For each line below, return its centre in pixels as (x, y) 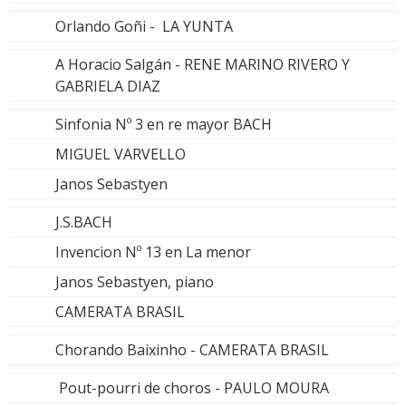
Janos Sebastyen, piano (135, 282)
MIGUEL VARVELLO (121, 155)
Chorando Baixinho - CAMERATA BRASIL (192, 350)
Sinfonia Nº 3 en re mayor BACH (164, 125)
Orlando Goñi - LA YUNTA (144, 27)
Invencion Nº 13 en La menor (153, 252)
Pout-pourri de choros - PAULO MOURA (192, 388)
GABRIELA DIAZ (108, 87)
